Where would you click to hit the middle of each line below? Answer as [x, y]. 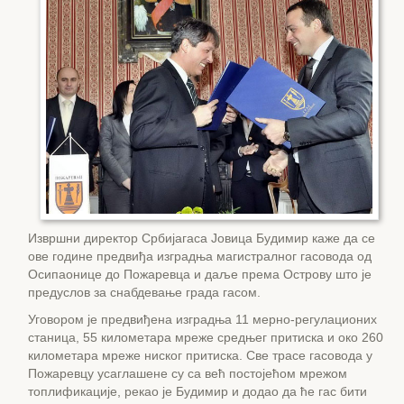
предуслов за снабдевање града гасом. [144, 292]
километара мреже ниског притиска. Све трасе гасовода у [200, 355]
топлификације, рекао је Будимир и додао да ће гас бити [197, 391]
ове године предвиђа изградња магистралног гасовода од [200, 256]
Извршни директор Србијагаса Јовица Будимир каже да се [202, 238]
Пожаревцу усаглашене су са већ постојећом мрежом [188, 373]
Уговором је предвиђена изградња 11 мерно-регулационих [202, 319]
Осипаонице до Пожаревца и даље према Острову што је [200, 274]
